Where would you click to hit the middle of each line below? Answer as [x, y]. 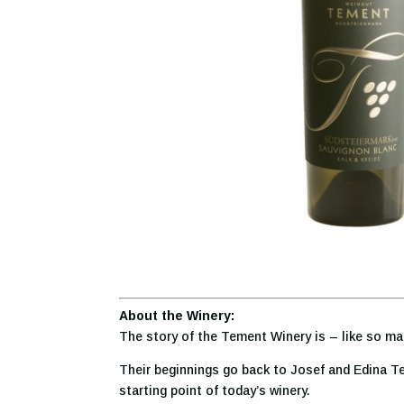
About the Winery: [177, 316]
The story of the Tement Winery [215, 337]
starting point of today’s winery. [215, 391]
